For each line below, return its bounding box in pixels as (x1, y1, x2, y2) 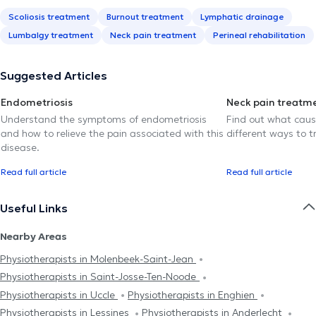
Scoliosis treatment (8, 11, 90, 22)
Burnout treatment (107, 11, 183, 22)
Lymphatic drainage (200, 11, 284, 22)
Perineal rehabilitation (213, 29, 305, 40)
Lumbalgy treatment (8, 29, 93, 40)
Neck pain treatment (110, 29, 196, 40)
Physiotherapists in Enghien (128, 288, 257, 301)
